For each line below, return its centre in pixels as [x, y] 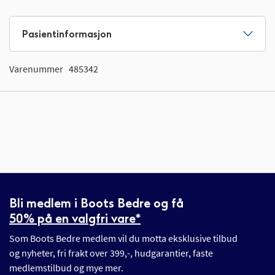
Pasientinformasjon [67, 34]
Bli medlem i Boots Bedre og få [96, 203]
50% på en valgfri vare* [75, 219]
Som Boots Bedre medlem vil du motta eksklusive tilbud [123, 238]
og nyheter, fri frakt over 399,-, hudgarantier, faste [111, 253]
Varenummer [36, 69]
